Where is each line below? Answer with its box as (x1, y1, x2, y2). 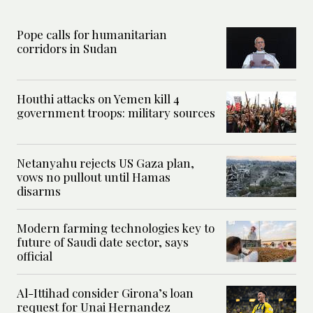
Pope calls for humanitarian (17, 26, 167, 42)
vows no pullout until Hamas (17, 168, 170, 184)
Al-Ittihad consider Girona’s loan (17, 284, 194, 300)
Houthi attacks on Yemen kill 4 (17, 90, 180, 106)
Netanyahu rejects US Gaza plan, (17, 154, 194, 170)
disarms (17, 182, 61, 198)
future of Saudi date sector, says (17, 233, 189, 249)
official (17, 247, 52, 263)
